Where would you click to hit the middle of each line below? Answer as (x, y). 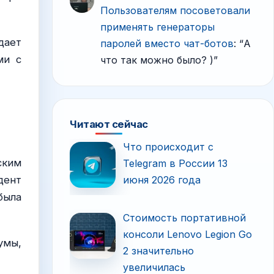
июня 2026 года (162, 180)
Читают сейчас (109, 124)
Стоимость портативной (185, 217)
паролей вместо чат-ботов (167, 43)
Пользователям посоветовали (176, 10)
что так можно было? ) (157, 60)
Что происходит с (168, 147)
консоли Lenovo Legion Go (188, 234)
